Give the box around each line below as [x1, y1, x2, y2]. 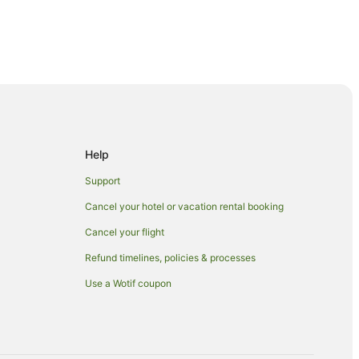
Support [85, 174, 120, 187]
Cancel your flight [85, 225, 164, 238]
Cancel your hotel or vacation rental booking [85, 200, 284, 212]
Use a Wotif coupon [85, 276, 171, 289]
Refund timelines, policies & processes [85, 251, 256, 264]
